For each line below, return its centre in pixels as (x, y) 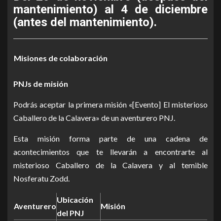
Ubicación (75, 200)
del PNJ (70, 213)
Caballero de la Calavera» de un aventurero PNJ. (94, 118)
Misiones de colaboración (61, 58)
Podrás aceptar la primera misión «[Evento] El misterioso (110, 104)
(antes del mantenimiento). (85, 22)
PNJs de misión (41, 84)
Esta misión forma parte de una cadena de (110, 138)
